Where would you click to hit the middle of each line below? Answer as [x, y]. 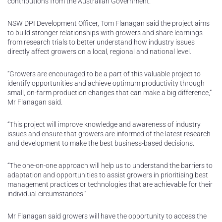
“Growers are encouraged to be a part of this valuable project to [104, 74]
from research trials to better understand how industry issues [101, 42]
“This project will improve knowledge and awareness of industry [104, 125]
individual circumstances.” [47, 194]
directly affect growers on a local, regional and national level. [99, 52]
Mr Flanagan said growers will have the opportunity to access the [107, 216]
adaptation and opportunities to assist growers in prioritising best [108, 175]
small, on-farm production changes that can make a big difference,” [110, 93]
